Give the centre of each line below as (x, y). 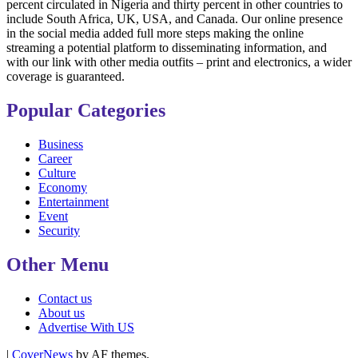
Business (61, 144)
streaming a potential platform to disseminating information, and (167, 48)
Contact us (65, 298)
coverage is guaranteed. (66, 77)
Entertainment (74, 201)
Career (55, 158)
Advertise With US (86, 327)
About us (62, 312)
